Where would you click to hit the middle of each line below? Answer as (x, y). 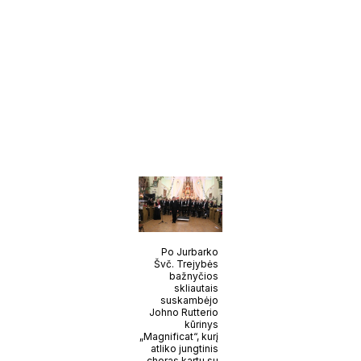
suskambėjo (189, 300)
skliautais (196, 288)
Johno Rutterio (183, 312)
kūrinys (201, 324)
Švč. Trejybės (186, 263)
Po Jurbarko (189, 251)
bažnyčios (193, 276)
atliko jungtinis (184, 348)
